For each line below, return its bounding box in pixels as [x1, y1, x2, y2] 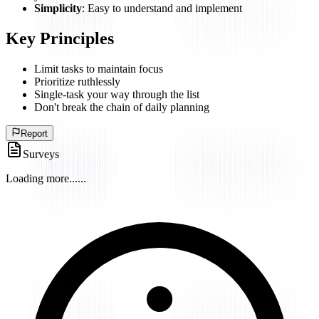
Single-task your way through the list [34, 88, 199, 101]
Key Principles [6, 29, 114, 48]
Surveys [23, 148, 59, 161]
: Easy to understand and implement [82, 2, 242, 15]
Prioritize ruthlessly [34, 75, 120, 88]
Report [21, 128, 48, 140]
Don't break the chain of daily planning [34, 101, 209, 114]
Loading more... [6, 172, 78, 185]
